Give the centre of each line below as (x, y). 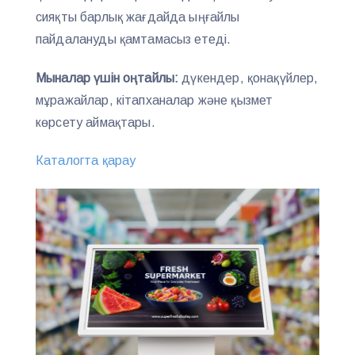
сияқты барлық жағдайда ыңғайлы (138, 17)
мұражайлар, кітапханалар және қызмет (155, 100)
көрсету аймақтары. (95, 122)
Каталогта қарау (86, 161)
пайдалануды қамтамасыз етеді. (134, 39)
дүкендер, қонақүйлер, (248, 78)
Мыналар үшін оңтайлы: (107, 78)
